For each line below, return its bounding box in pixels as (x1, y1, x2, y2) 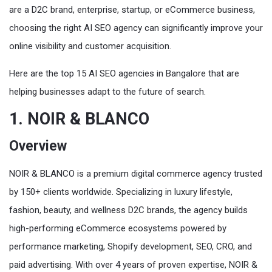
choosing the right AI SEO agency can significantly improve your (9, 22, 263, 33)
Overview (9, 137, 67, 154)
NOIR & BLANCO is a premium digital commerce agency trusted (9, 168, 262, 179)
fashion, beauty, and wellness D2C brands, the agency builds (9, 204, 248, 216)
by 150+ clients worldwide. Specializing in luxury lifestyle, (9, 186, 233, 197)
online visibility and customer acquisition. (9, 40, 171, 52)
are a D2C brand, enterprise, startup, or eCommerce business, (9, 4, 255, 15)
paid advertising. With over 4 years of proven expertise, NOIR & (9, 259, 257, 270)
